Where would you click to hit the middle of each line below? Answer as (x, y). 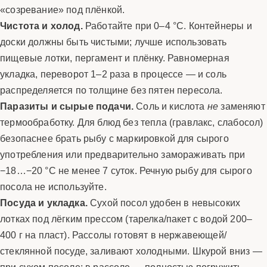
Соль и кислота (170, 106)
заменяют (242, 106)
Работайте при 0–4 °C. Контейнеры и (167, 25)
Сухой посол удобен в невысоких (164, 202)
